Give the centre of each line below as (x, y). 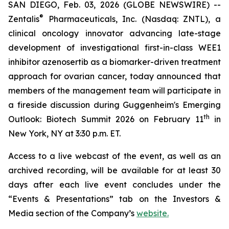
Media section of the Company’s (72, 213)
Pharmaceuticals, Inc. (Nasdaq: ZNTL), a (132, 19)
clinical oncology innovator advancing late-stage (114, 33)
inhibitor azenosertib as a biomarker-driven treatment (114, 62)
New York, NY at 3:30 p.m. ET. (64, 133)
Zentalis (24, 19)
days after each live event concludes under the (114, 185)
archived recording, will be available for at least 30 (114, 170)
